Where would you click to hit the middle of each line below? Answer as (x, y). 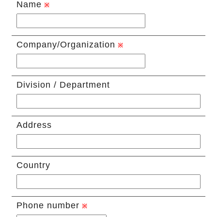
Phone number (48, 206)
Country (33, 165)
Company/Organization (66, 45)
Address (34, 125)
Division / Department (63, 85)
